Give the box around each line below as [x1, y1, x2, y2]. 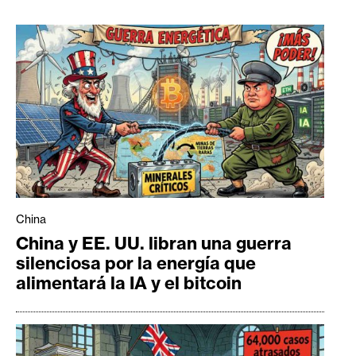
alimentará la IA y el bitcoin [16, 271, 242, 294]
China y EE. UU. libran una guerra [16, 231, 292, 254]
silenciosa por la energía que [16, 251, 256, 274]
